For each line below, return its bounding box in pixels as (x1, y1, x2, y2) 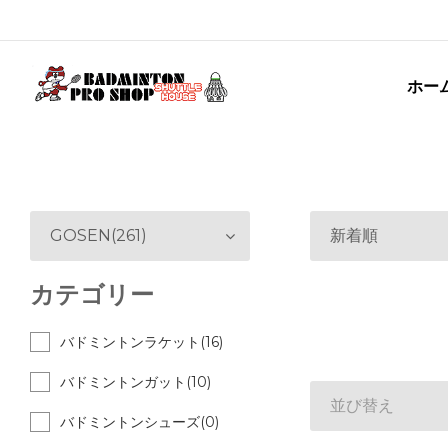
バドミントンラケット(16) (60, 333, 223, 351)
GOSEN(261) (50, 226, 147, 245)
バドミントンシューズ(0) (60, 413, 219, 431)
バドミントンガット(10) (60, 373, 211, 391)
